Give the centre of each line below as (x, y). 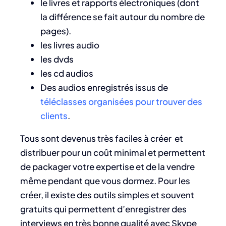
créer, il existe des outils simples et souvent (107, 195)
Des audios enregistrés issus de (104, 88)
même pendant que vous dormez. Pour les (105, 181)
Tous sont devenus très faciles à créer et (102, 138)
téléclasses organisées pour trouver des (121, 102)
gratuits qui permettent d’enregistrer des (103, 209)
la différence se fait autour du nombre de (123, 17)
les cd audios (67, 73)
